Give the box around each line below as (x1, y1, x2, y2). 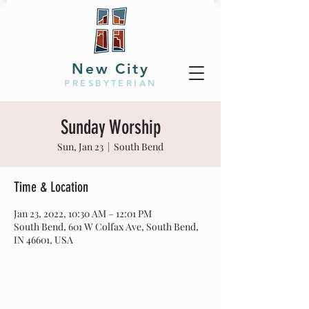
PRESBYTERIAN (64, 77, 157, 88)
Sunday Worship (60, 116, 161, 139)
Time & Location (14, 179, 88, 195)
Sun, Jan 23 (57, 140, 103, 153)
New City (72, 60, 150, 77)
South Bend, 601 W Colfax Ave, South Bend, (14, 220, 199, 233)
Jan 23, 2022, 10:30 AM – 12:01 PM (14, 207, 152, 220)
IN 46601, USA (14, 233, 73, 246)
